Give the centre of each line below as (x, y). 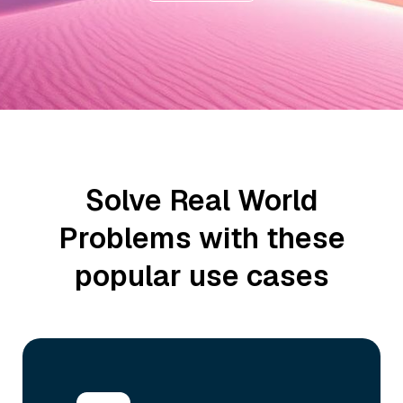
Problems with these (201, 238)
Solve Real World (201, 200)
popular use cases (201, 276)
